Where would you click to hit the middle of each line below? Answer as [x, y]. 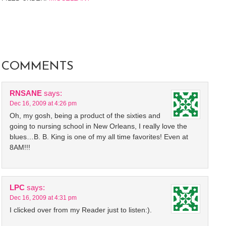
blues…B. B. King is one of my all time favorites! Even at [99, 137]
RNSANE [26, 93]
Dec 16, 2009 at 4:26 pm [43, 103]
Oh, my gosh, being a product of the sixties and [85, 116]
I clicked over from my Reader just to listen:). [81, 210]
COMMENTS [38, 67]
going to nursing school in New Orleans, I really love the [98, 126]
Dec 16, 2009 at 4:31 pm [43, 198]
